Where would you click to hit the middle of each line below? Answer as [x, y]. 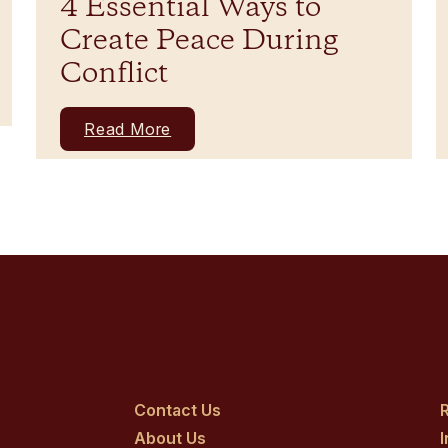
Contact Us [177, 409]
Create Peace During [199, 42]
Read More [128, 129]
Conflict [114, 75]
